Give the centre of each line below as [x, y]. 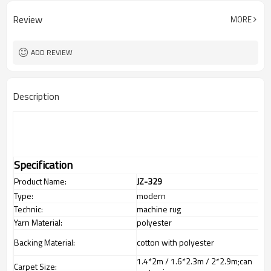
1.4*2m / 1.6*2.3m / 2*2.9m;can [194, 261]
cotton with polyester [175, 242]
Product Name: [40, 181]
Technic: [28, 209]
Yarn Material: [38, 222]
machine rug [159, 209]
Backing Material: [44, 242]
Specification [43, 165]
